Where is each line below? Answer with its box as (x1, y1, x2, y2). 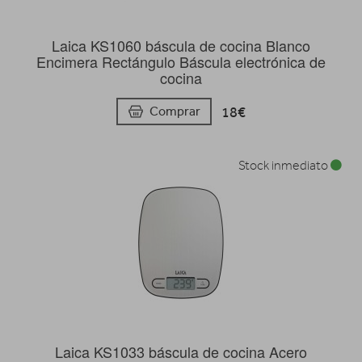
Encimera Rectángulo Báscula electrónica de (36, 51, 326, 72)
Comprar (149, 103, 200, 120)
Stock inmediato (238, 158, 330, 174)
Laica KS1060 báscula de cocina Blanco (52, 35, 310, 56)
